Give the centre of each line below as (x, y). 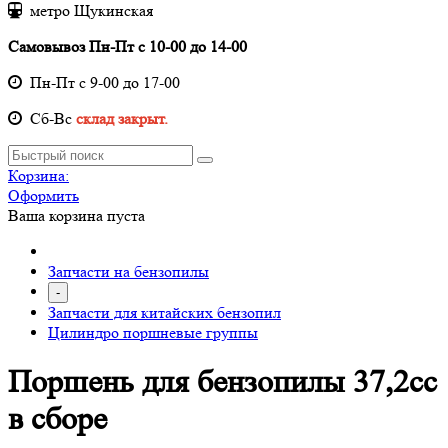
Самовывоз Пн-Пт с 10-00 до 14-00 (127, 46)
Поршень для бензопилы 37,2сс (222, 381)
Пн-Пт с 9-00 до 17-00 (101, 82)
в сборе (57, 418)
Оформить (43, 195)
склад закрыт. (122, 118)
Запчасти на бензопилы (128, 271)
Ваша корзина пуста (76, 215)
